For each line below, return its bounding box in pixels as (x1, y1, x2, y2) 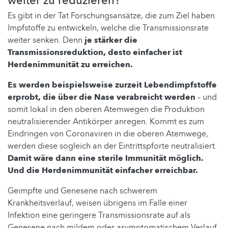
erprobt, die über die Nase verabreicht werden (8, 91, 197, 103)
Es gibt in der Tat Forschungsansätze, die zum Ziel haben (8, 10, 215, 21)
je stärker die (84, 34, 137, 46)
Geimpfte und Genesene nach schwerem (8, 185, 157, 196)
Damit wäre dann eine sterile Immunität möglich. (8, 152, 204, 164)
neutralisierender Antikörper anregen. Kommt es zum (8, 116, 204, 127)
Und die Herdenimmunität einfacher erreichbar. (8, 164, 198, 176)
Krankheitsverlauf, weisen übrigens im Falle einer (8, 197, 187, 209)
